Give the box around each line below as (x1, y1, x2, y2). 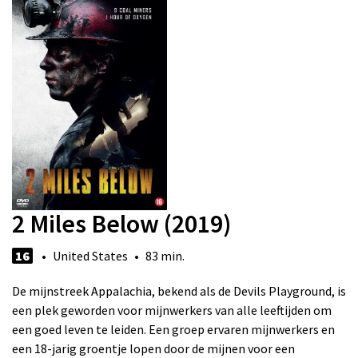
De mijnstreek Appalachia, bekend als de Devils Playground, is (12, 283, 346, 300)
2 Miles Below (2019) (12, 208, 231, 241)
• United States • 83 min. (33, 248, 185, 265)
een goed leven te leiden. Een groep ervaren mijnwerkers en (12, 321, 335, 338)
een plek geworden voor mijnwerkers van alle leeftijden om (12, 302, 332, 319)
